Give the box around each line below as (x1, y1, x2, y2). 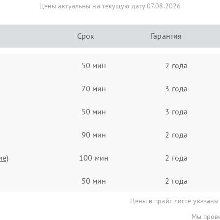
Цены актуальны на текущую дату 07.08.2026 (39, 1, 181, 10)
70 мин (81, 83, 107, 93)
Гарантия (151, 31, 182, 41)
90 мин (81, 129, 107, 139)
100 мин (79, 152, 109, 163)
